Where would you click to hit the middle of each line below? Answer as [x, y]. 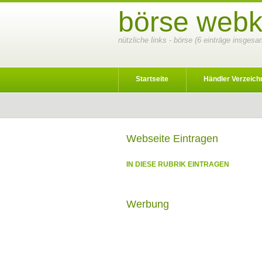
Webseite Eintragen [172, 139]
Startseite [152, 79]
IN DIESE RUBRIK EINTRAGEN [178, 164]
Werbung [148, 204]
